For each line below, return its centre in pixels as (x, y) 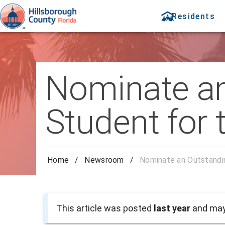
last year (172, 208)
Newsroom (104, 160)
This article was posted (105, 208)
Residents (193, 16)
